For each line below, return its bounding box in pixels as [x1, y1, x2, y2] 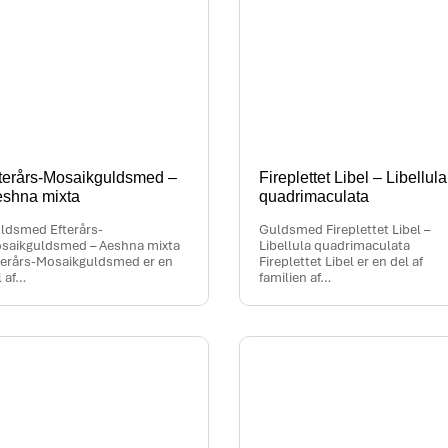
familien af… [259, 269, 331, 287]
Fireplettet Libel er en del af [259, 253, 423, 271]
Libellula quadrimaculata [259, 237, 410, 255]
